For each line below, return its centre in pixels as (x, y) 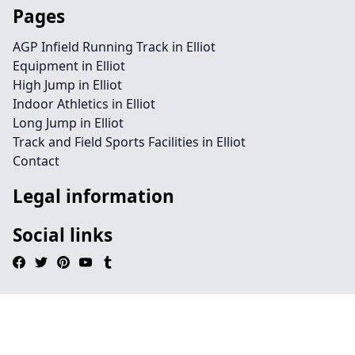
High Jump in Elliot (67, 85)
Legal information (94, 196)
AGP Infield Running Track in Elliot (114, 47)
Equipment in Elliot (69, 66)
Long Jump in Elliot (68, 123)
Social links (63, 235)
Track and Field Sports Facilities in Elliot (129, 142)
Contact (36, 161)
